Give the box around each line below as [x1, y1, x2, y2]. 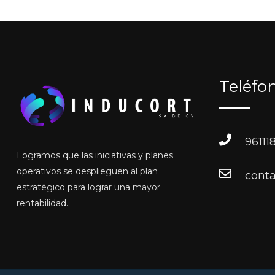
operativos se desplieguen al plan [17, 165, 158, 177]
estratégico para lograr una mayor [17, 181, 160, 193]
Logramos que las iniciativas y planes [17, 149, 173, 161]
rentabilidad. [17, 197, 68, 209]
